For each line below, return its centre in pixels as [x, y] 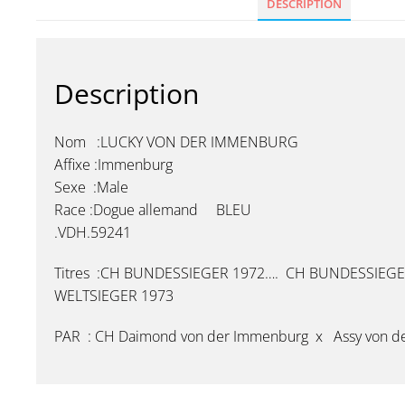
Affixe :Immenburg [113, 165]
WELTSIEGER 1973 [114, 296]
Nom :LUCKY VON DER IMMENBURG [176, 142]
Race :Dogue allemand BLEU [153, 210]
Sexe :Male [91, 187]
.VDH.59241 [93, 232]
